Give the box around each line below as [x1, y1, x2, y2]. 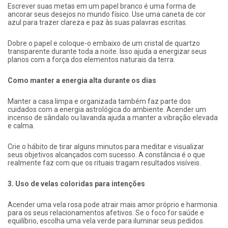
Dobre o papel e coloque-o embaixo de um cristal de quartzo [8, 39, 200, 48]
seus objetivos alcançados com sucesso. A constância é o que [8, 151, 205, 159]
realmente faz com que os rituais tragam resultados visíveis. [8, 159, 201, 167]
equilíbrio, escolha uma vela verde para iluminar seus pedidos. [8, 217, 205, 225]
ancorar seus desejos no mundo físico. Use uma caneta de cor [8, 10, 206, 19]
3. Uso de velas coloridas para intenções [8, 180, 145, 188]
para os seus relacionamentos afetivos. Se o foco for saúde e [8, 209, 204, 217]
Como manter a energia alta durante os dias [8, 76, 156, 85]
